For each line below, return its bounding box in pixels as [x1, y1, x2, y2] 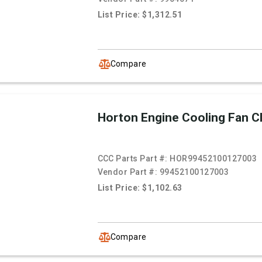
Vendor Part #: [97, 167, 160, 177]
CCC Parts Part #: [97, 154, 170, 164]
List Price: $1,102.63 [97, 183, 182, 193]
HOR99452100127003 [170, 154, 257, 164]
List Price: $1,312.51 [97, 10, 182, 20]
